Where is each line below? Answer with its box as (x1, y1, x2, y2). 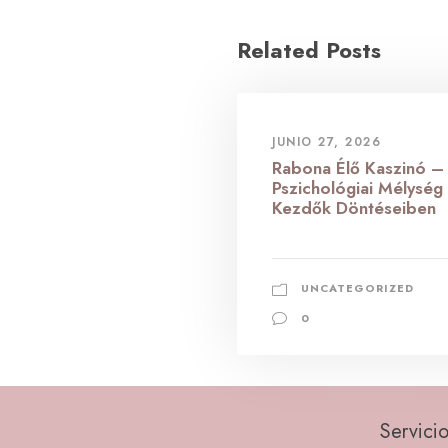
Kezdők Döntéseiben (272, 196, 436, 220)
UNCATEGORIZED (301, 280, 414, 296)
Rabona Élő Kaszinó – (272, 156, 444, 180)
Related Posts (237, 34, 381, 66)
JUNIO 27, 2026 (272, 133, 381, 151)
